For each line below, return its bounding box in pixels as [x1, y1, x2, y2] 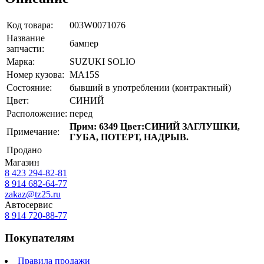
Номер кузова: [6, 69, 64, 80]
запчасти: [6, 43, 44, 54]
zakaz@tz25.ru [5, 189, 61, 199]
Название [6, 32, 45, 43]
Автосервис [5, 199, 52, 210]
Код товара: [6, 19, 53, 30]
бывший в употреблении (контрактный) [70, 82, 231, 93]
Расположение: [6, 108, 67, 118]
